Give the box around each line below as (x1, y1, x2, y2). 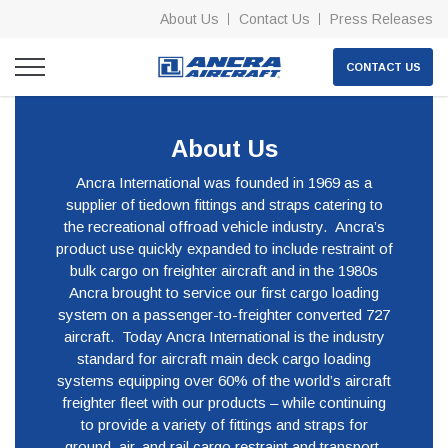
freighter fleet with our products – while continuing (62, 394, 386, 411)
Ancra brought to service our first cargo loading (69, 284, 379, 301)
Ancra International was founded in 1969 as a (76, 174, 372, 191)
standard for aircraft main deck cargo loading (77, 350, 371, 367)
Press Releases (330, 11, 433, 27)
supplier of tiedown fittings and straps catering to (65, 196, 383, 213)
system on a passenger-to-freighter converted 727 (58, 306, 390, 323)
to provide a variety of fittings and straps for (80, 416, 368, 433)
